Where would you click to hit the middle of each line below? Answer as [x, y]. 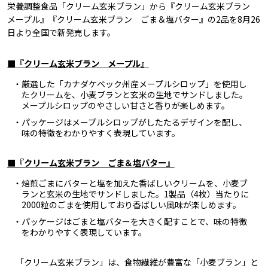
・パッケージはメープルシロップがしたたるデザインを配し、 [130, 122]
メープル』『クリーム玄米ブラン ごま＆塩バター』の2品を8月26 [133, 19]
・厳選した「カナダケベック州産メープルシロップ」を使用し [130, 84]
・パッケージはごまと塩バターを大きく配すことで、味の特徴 [130, 222]
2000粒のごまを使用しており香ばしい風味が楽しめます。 [131, 205]
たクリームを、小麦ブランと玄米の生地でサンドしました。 [134, 95]
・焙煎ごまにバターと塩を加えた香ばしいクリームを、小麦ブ [130, 183]
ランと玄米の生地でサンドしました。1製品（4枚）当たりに [135, 194]
